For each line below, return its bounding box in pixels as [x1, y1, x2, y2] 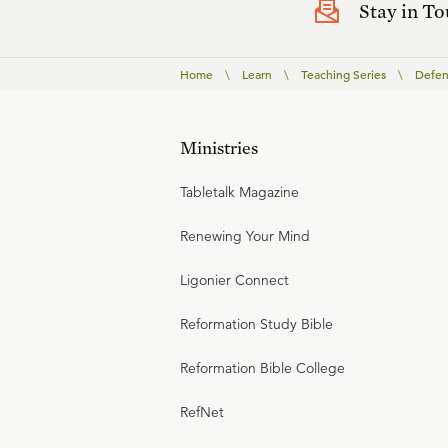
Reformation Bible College [180, 359, 345, 378]
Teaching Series [301, 66, 386, 83]
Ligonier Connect [180, 271, 289, 290]
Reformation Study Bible [180, 315, 333, 334]
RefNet [180, 403, 224, 422]
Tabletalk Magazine [180, 183, 299, 202]
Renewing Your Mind [180, 227, 310, 246]
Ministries [180, 137, 258, 159]
